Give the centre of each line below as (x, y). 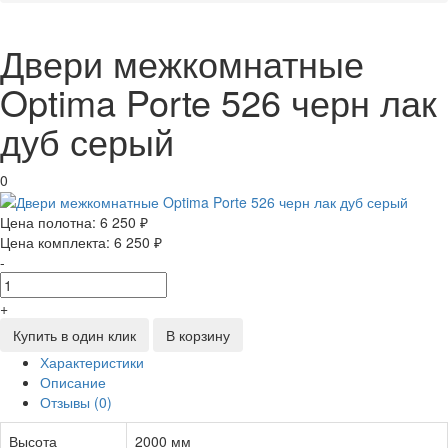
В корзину (198, 334)
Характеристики (92, 361)
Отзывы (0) (76, 401)
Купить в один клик (74, 334)
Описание (73, 381)
